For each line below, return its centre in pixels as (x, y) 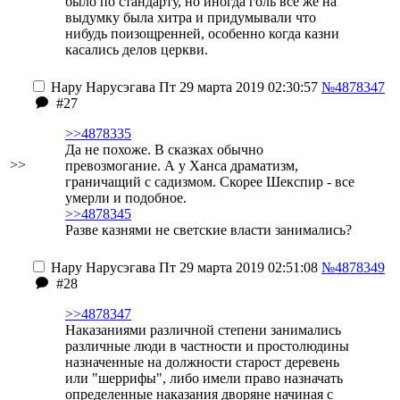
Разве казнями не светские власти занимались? (208, 230)
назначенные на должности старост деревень (202, 362)
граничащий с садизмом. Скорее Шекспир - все (210, 182)
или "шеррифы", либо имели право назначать (204, 378)
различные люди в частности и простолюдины (207, 346)
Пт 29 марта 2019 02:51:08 (237, 267)
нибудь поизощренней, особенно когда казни (202, 33)
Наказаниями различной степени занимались (203, 330)
